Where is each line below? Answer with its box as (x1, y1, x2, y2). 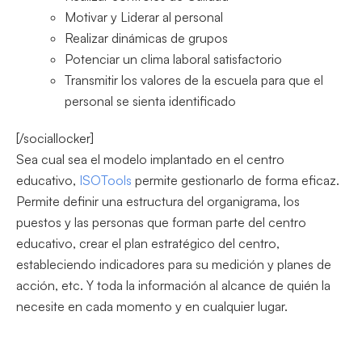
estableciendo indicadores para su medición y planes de (16, 255, 331, 272)
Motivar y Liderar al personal (65, 8, 223, 25)
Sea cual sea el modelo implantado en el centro (16, 150, 284, 167)
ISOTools (76, 171, 135, 188)
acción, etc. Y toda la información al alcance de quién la (16, 276, 330, 293)
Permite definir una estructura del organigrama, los (16, 192, 300, 209)
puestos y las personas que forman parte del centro (16, 213, 306, 230)
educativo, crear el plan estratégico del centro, (16, 234, 280, 251)
